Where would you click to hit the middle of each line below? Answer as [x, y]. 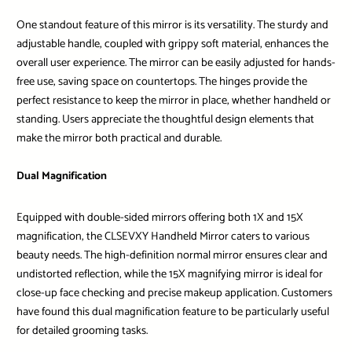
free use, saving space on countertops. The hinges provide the [161, 82]
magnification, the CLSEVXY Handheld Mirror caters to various [163, 237]
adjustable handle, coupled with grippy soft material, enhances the [172, 44]
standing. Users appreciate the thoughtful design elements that [165, 120]
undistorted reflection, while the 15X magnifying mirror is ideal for [169, 275]
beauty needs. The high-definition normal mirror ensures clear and [172, 256]
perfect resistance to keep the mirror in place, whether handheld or [173, 101]
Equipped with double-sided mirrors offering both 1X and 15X [159, 218]
